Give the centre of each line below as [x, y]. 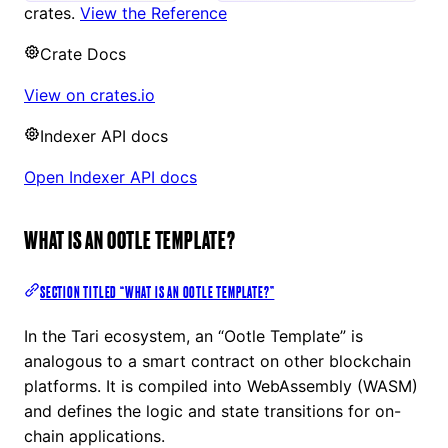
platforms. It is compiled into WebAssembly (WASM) [221, 386]
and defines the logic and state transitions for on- [212, 411]
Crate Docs [83, 54]
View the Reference [153, 13]
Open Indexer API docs [110, 177]
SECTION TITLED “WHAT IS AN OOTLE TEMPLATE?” [157, 292]
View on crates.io [89, 95]
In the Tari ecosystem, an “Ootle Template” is [193, 336]
